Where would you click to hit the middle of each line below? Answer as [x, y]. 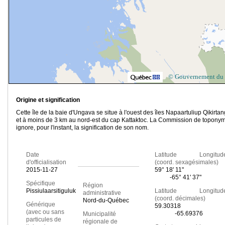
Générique [41, 205]
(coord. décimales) [180, 199]
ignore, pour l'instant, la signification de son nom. [82, 128]
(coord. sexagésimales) [186, 162]
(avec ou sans [45, 212]
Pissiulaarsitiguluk [51, 191]
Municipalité [99, 214]
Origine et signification [48, 100]
